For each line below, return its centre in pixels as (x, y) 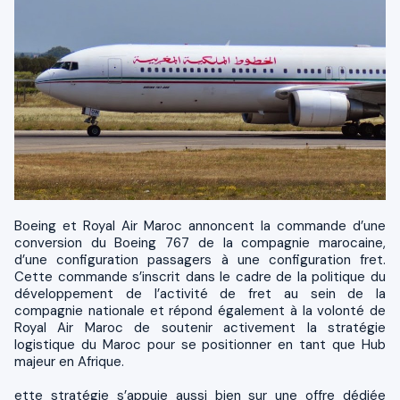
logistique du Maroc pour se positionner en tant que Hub (200, 344)
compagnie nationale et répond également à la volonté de (200, 310)
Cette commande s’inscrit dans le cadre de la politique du (200, 276)
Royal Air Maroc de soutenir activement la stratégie (200, 327)
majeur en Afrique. (69, 361)
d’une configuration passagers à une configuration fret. (200, 259)
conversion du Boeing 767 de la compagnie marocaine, (200, 242)
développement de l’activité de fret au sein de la (200, 293)
